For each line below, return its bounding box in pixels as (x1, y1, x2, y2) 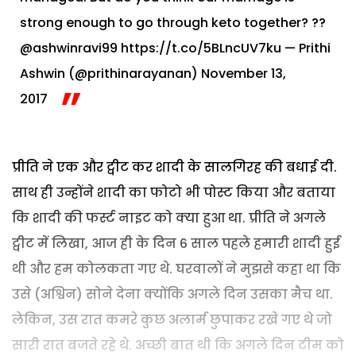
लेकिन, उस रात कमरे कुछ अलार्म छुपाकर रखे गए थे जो (12, 310, 332, 329)
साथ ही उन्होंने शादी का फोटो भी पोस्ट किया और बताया (12, 183, 335, 202)
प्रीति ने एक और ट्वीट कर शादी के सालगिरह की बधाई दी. (12, 157, 337, 176)
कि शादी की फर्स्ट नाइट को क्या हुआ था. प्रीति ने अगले (12, 208, 326, 227)
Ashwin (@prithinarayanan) (20, 64, 201, 83)
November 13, (201, 64, 286, 83)
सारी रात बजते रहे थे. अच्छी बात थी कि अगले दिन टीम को (12, 335, 344, 354)
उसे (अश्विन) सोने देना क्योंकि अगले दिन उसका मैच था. (12, 284, 333, 304)
